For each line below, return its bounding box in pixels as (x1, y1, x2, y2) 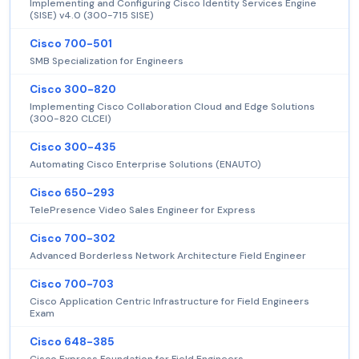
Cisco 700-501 (30, 36, 112, 50)
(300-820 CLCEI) (30, 111, 111, 125)
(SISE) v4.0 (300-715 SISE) (30, 8, 154, 22)
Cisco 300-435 (30, 139, 116, 154)
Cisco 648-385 (30, 334, 115, 349)
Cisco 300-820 (30, 82, 116, 96)
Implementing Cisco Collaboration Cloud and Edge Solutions (30, 99, 315, 113)
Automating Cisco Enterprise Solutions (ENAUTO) (30, 157, 261, 171)
